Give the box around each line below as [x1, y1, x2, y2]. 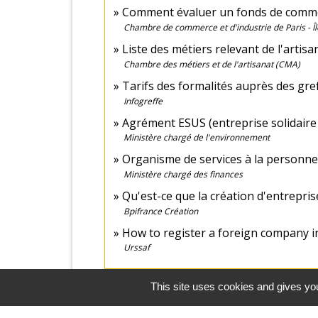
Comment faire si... [116, 290, 220, 307]
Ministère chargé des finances [124, 168, 243, 181]
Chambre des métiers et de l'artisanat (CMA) [124, 57, 300, 70]
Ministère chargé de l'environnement [124, 131, 270, 144]
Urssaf [124, 241, 150, 254]
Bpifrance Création [124, 204, 198, 217]
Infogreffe [124, 94, 163, 107]
